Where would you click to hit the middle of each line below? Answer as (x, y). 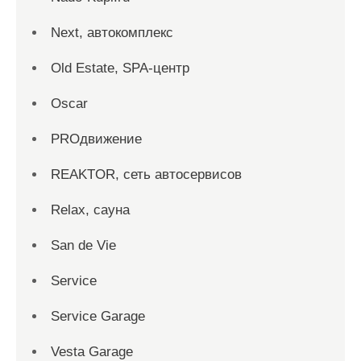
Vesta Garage (92, 352)
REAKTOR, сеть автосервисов (146, 174)
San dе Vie (83, 245)
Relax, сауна (90, 210)
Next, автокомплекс (112, 33)
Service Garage (98, 316)
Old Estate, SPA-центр (120, 68)
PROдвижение (96, 139)
